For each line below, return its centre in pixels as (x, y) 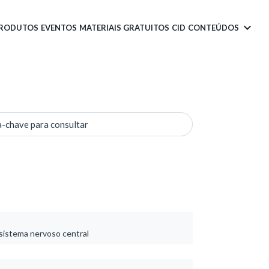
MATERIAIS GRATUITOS (124, 27)
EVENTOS (59, 27)
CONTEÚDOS (213, 27)
